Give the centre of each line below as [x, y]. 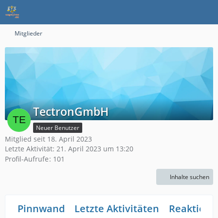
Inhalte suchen [190, 177]
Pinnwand [41, 209]
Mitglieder [28, 33]
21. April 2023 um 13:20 [95, 149]
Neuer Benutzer [58, 128]
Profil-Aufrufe [27, 159]
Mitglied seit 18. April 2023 [48, 139]
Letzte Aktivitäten [117, 209]
